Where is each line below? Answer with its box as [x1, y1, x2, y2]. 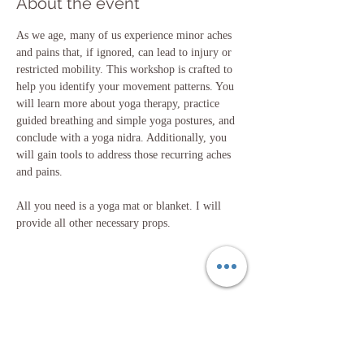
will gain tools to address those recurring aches [16, 148, 234, 161]
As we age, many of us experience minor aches [16, 28, 235, 41]
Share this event [16, 303, 139, 323]
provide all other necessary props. [16, 216, 171, 229]
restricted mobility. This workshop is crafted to [16, 63, 236, 76]
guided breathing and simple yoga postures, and [16, 114, 238, 127]
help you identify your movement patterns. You [16, 80, 237, 93]
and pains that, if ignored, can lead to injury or [16, 45, 235, 58]
